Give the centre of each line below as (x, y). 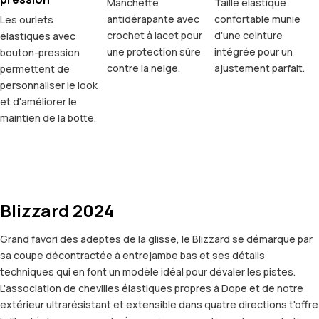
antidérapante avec (153, 19)
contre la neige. (144, 68)
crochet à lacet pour (155, 36)
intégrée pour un (253, 52)
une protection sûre (154, 52)
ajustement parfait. (259, 68)
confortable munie (257, 19)
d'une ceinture (248, 36)
